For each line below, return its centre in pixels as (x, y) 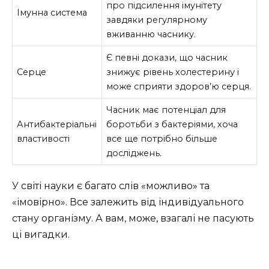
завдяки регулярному (157, 20)
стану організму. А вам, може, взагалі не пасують (133, 219)
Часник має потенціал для (166, 110)
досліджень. (134, 153)
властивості (44, 138)
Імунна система (52, 12)
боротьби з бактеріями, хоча (172, 124)
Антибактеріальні (57, 124)
